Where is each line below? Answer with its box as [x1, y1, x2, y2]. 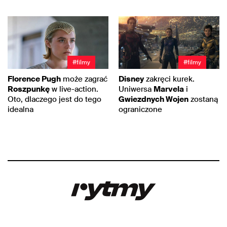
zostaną [188, 94, 218, 104]
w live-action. [50, 84, 98, 94]
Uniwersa [119, 84, 154, 94]
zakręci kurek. [144, 73, 195, 84]
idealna [8, 104, 33, 115]
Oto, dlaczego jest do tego [8, 94, 101, 104]
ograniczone [119, 104, 162, 115]
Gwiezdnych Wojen [119, 94, 188, 104]
